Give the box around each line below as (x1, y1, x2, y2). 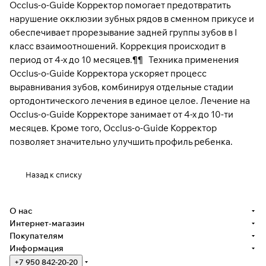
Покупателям (9, 230, 64, 242)
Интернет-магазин (9, 218, 84, 229)
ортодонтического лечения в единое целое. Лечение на (9, 95, 250, 107)
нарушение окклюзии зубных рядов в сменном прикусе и (9, 13, 254, 25)
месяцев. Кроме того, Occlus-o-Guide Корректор (9, 122, 217, 134)
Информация (9, 243, 64, 254)
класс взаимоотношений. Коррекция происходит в (9, 40, 226, 52)
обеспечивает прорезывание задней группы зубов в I (9, 27, 237, 39)
